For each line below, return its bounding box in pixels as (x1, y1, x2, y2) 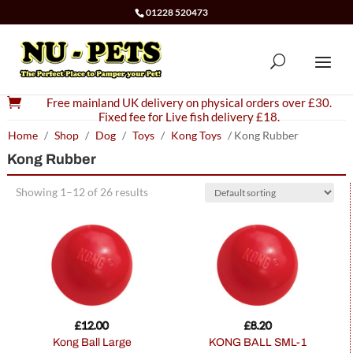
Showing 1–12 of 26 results (15, 185, 148, 199)
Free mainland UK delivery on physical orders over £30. (46, 95, 332, 110)
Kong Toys (170, 128, 221, 143)
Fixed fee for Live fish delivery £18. (98, 110, 280, 124)
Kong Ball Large (59, 336, 132, 349)
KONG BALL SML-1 (216, 336, 307, 349)
